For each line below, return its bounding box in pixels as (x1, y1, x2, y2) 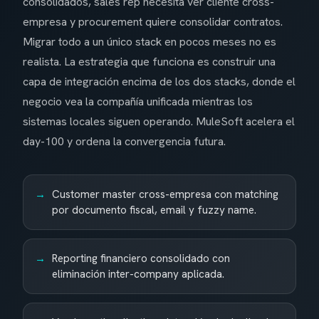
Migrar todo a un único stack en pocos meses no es (23, 34, 276, 50)
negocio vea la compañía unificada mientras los (23, 94, 253, 110)
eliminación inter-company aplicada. (52, 267, 224, 282)
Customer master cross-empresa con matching (52, 187, 278, 202)
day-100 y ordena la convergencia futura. (23, 134, 226, 150)
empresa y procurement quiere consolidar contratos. (23, 14, 283, 30)
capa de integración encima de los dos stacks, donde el (23, 74, 296, 90)
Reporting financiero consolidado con (52, 251, 230, 266)
